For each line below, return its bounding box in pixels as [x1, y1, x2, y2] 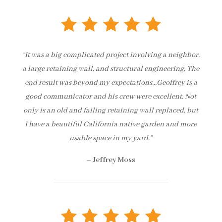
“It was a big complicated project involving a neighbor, [22, 50, 200, 59]
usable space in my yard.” [69, 133, 153, 143]
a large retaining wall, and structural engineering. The [22, 64, 200, 73]
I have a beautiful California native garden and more [25, 119, 197, 129]
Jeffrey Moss [93, 155, 136, 165]
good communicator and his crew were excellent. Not [25, 92, 197, 101]
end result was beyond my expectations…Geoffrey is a [24, 78, 197, 87]
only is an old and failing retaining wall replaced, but [23, 106, 199, 115]
